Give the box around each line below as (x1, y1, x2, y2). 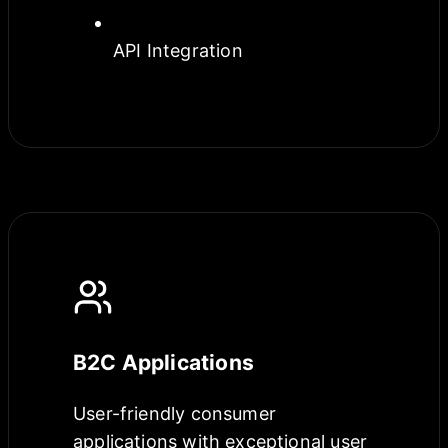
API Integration (113, 40, 243, 62)
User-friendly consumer (73, 403, 276, 425)
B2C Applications (73, 350, 254, 376)
